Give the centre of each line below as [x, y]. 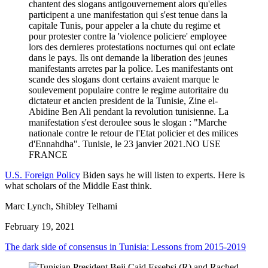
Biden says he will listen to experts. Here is [164, 175]
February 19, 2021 [40, 226]
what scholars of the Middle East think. [78, 185]
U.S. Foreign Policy [42, 175]
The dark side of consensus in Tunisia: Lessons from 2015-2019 [125, 246]
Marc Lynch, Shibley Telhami [61, 206]
